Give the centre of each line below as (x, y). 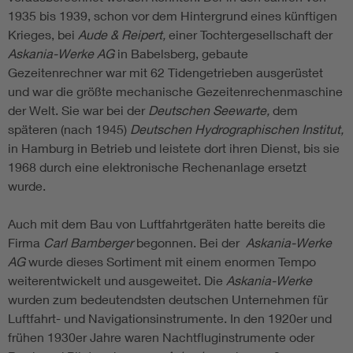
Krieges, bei (43, 35)
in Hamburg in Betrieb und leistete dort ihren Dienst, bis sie (174, 148)
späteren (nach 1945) (69, 129)
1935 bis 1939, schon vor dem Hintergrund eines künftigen (173, 16)
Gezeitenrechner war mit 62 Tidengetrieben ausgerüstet (165, 72)
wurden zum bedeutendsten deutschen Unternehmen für (168, 299)
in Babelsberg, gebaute (181, 54)
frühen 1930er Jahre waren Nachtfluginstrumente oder (161, 337)
